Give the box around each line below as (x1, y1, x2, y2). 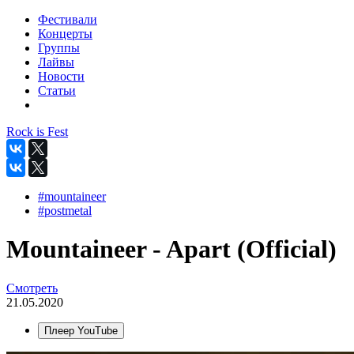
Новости (38, 70, 85, 83)
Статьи (38, 84, 76, 97)
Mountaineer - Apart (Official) (6, 235, 337, 264)
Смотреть (6, 281, 58, 295)
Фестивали (38, 13, 97, 26)
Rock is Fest (6, 125, 68, 138)
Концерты (38, 27, 92, 40)
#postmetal (38, 204, 92, 217)
